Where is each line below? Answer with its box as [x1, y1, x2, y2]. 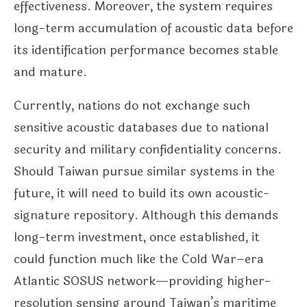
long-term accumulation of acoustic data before [14, 19, 293, 38]
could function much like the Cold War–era [14, 249, 264, 269]
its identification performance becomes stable [14, 40, 278, 60]
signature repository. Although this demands [14, 206, 278, 225]
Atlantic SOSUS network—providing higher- [14, 271, 271, 291]
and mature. [14, 62, 87, 82]
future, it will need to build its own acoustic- [14, 184, 269, 204]
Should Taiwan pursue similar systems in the [14, 162, 275, 182]
